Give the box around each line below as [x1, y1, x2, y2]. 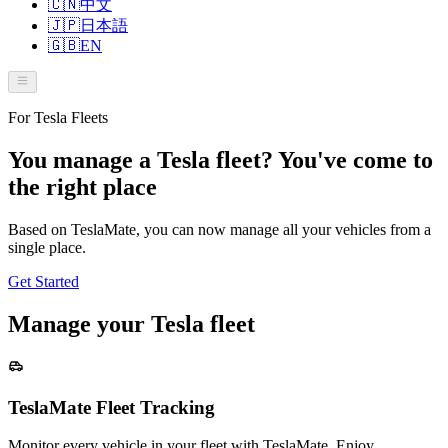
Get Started [8, 273, 79, 291]
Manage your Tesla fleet [8, 311, 255, 338]
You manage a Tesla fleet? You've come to [8, 147, 433, 174]
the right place [8, 174, 157, 201]
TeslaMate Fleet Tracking [8, 396, 215, 418]
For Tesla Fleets [8, 109, 108, 127]
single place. [8, 239, 86, 257]
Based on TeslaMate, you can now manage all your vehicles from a [8, 221, 431, 239]
